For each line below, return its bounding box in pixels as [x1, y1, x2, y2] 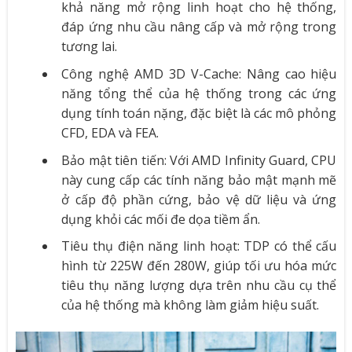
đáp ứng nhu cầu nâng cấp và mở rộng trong [61, 18, 337, 36]
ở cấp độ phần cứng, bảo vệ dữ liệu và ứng [61, 190, 337, 208]
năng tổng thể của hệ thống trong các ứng [61, 85, 337, 103]
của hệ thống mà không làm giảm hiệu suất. [61, 296, 320, 314]
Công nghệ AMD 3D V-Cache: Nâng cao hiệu [61, 65, 337, 83]
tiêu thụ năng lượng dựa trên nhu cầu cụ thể [61, 277, 337, 295]
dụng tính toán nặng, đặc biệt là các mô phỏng [61, 104, 337, 123]
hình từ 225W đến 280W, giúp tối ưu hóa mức [61, 257, 337, 275]
